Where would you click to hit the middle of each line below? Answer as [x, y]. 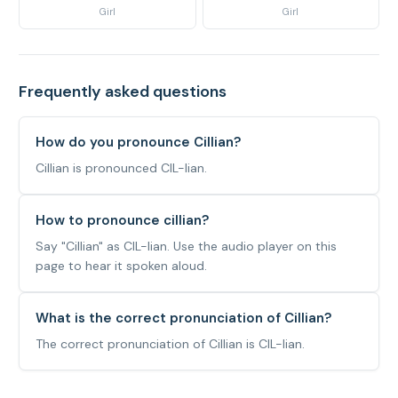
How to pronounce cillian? [122, 220]
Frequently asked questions [123, 91]
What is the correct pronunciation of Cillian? [183, 318]
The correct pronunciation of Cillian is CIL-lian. [170, 344]
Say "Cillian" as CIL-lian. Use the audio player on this [186, 246]
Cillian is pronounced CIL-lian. [121, 168]
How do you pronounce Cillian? [138, 142]
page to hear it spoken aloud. [121, 266]
